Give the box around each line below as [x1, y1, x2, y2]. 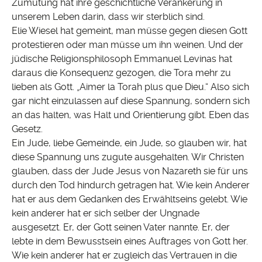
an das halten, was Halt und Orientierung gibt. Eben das [12, 109, 249, 121]
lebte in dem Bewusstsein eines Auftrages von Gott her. [12, 236, 248, 247]
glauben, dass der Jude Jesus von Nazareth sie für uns [12, 166, 248, 177]
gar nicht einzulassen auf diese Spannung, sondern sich [12, 95, 250, 107]
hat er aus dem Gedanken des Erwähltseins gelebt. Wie [12, 194, 247, 205]
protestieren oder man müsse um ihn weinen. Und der [12, 39, 243, 51]
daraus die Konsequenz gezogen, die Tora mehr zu [12, 67, 231, 79]
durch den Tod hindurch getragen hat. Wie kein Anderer [12, 180, 250, 191]
